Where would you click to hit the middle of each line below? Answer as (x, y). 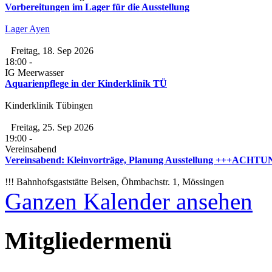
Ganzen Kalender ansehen (129, 202)
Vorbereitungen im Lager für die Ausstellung (97, 7)
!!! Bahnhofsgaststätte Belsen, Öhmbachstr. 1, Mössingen (114, 182)
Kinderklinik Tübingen (49, 106)
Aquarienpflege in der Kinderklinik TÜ (86, 84)
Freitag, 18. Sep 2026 (52, 51)
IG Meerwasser (34, 73)
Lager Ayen (27, 29)
